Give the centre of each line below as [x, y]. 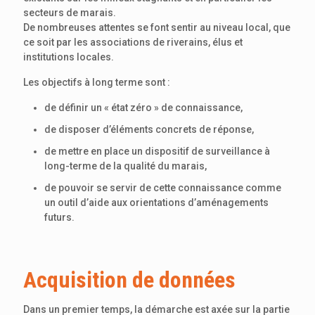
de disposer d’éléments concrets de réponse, [149, 129]
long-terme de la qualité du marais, [126, 166]
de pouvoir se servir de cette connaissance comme [163, 187]
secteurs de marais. [70, 12]
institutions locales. [69, 57]
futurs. [59, 217]
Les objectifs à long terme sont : [97, 82]
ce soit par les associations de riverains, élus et [133, 42]
